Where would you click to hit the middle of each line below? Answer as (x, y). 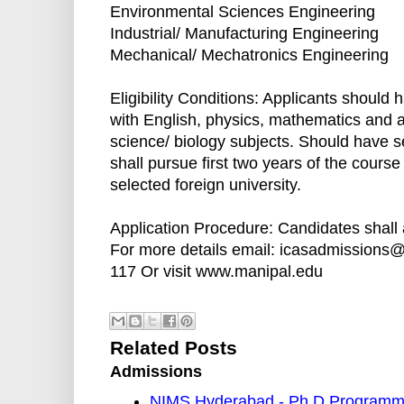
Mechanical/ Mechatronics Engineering (249, 55)
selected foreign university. (206, 185)
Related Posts (174, 348)
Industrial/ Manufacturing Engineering (244, 34)
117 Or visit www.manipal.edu (216, 272)
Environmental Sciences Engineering (243, 12)
